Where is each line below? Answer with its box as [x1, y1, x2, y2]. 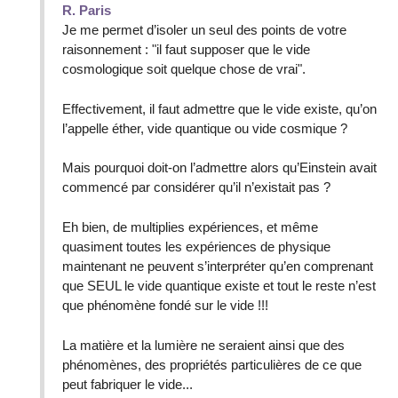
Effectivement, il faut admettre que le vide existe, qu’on [62, 100, 377, 116]
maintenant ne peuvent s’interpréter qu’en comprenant [62, 259, 373, 275]
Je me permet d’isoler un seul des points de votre [62, 21, 346, 37]
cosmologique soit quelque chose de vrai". [62, 60, 306, 76]
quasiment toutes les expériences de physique [62, 239, 330, 255]
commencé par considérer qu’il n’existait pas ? [62, 179, 330, 195]
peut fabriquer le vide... [62, 377, 193, 392]
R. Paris [62, 2, 111, 18]
